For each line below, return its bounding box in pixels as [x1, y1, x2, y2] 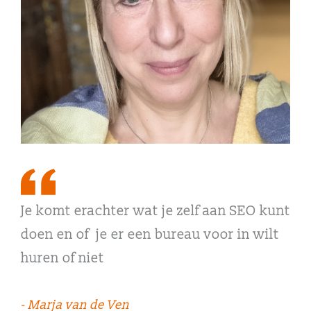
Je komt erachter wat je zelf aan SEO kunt [21, 203, 290, 219]
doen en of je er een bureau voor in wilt [21, 226, 279, 243]
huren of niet [21, 250, 104, 267]
